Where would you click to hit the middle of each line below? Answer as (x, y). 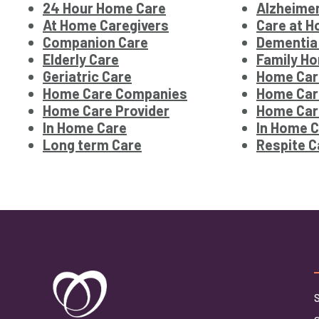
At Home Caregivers (106, 25)
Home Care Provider (106, 111)
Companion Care (95, 42)
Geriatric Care (87, 77)
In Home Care (85, 128)
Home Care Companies (115, 94)
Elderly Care (81, 59)
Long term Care (92, 145)
